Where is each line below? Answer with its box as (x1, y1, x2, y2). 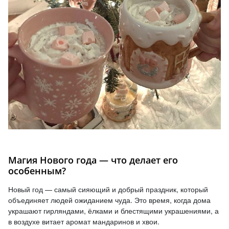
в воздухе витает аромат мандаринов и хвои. (8, 216, 159, 227)
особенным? (8, 165, 66, 177)
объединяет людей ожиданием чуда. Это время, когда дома (8, 195, 211, 205)
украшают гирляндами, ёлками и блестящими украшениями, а (8, 205, 219, 216)
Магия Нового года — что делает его (8, 154, 178, 167)
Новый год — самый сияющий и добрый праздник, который (8, 184, 208, 195)
